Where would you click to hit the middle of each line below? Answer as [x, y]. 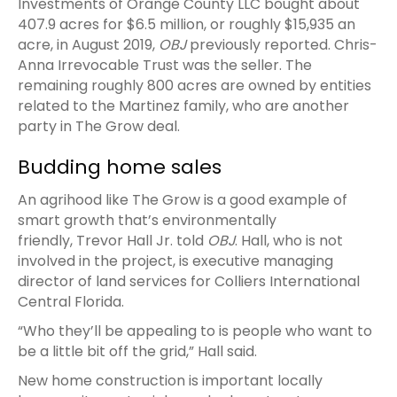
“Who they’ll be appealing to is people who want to [195, 331]
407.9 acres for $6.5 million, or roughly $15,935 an [187, 24]
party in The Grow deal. [99, 126]
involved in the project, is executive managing [175, 261]
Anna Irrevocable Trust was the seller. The [165, 65]
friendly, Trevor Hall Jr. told [113, 240]
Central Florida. [73, 301]
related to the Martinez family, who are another [183, 105]
